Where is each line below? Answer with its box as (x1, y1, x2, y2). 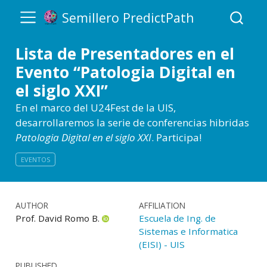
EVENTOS (20, 154, 50, 164)
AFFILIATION (138, 200, 185, 212)
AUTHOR (15, 200, 48, 212)
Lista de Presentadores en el (15, 43, 234, 64)
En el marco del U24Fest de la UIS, (15, 101, 176, 114)
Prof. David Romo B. (15, 212, 102, 225)
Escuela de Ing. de (138, 212, 216, 225)
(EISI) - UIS (138, 238, 185, 251)
